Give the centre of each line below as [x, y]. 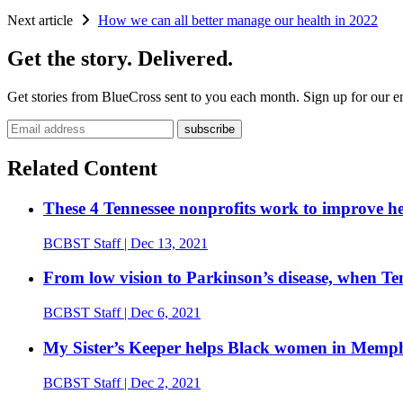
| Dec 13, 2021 [164, 243]
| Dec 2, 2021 [161, 382]
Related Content [82, 169]
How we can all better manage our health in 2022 [238, 21]
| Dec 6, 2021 [161, 313]
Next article [42, 21]
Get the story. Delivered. [120, 59]
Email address [46, 127]
